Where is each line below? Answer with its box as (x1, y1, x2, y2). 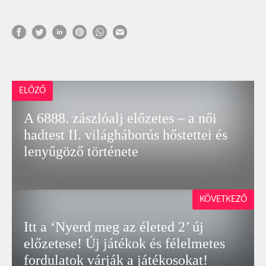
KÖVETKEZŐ (199, 195, 247, 204)
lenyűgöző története (24, 144, 139, 160)
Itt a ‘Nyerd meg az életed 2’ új (24, 219, 204, 235)
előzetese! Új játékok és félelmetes (24, 236, 226, 251)
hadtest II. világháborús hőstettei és (24, 127, 228, 143)
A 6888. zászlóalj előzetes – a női (24, 110, 217, 126)
